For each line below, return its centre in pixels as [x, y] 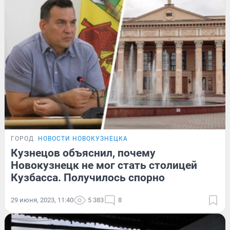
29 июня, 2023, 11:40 [42, 200]
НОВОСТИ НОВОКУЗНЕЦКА [83, 139]
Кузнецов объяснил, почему [83, 153]
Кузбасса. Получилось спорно [88, 178]
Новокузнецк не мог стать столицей [104, 166]
